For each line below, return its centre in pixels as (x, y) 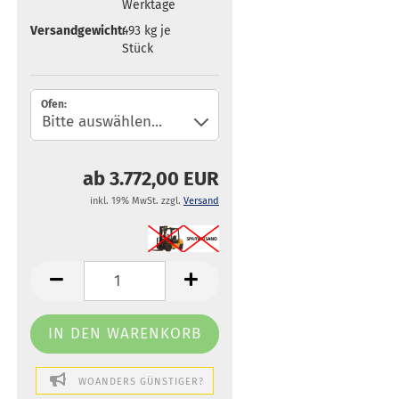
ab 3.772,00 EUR (151, 179)
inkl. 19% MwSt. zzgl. (137, 201)
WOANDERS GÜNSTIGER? (142, 382)
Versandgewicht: (77, 30)
